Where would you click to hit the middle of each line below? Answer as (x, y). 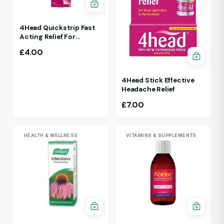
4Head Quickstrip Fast (57, 27)
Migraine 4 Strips (48, 45)
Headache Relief (148, 89)
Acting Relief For (47, 36)
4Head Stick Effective (158, 80)
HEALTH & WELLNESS (51, 135)
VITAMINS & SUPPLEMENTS (161, 135)
